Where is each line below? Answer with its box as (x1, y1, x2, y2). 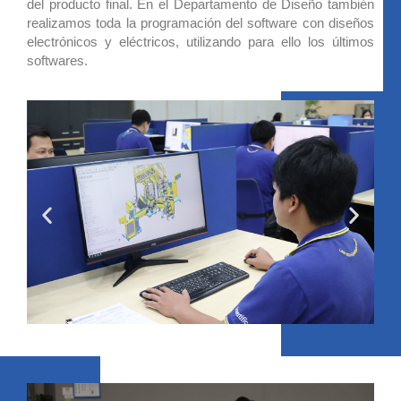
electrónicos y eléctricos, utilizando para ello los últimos (27, 33, 374, 49)
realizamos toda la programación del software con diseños (27, 14, 374, 30)
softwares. (27, 52, 88, 68)
